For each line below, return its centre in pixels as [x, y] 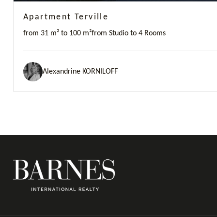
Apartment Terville [66, 17]
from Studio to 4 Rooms [129, 33]
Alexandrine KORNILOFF [80, 71]
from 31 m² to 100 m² [57, 33]
